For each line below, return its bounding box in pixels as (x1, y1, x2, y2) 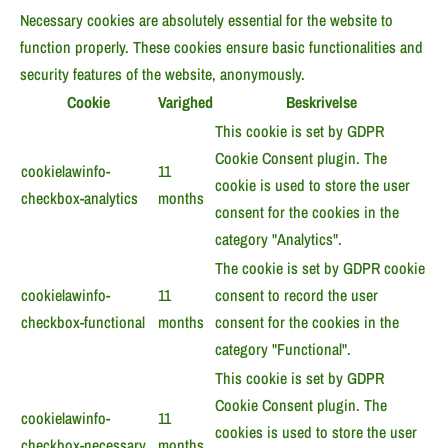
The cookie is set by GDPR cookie (215, 257, 425, 280)
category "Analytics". (215, 228, 342, 251)
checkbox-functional (21, 311, 145, 334)
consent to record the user (215, 284, 378, 307)
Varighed (158, 91, 213, 114)
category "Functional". (215, 338, 351, 361)
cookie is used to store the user (215, 174, 410, 197)
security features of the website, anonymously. (20, 63, 305, 86)
